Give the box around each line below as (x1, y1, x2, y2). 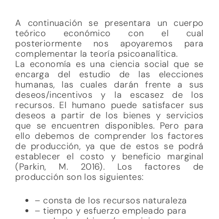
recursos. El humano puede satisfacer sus (15, 4, 204, 17)
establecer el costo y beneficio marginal (15, 56, 204, 68)
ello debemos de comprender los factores (15, 35, 204, 47)
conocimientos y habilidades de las (35, 141, 184, 153)
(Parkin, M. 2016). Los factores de (15, 66, 204, 78)
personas (35, 151, 74, 163)
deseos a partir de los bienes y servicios (15, 15, 204, 27)
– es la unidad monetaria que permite (35, 182, 194, 194)
